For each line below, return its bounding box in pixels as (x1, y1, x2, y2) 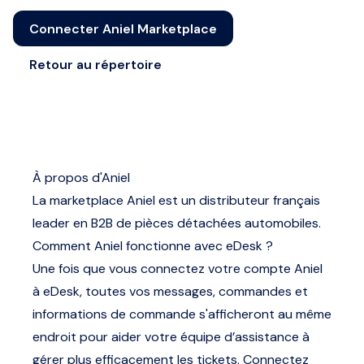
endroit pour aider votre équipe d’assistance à (32, 328, 310, 345)
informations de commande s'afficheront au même (32, 305, 331, 323)
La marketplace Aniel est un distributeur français (32, 192, 320, 209)
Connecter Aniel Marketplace (29, 19, 217, 37)
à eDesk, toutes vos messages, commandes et (32, 283, 308, 300)
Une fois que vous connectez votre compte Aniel (32, 260, 323, 277)
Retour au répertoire (29, 55, 162, 73)
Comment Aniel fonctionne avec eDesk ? (32, 237, 273, 254)
